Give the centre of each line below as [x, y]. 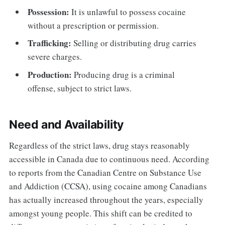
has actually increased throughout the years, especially [106, 199]
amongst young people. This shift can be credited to [100, 213]
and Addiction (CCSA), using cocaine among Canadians [108, 186]
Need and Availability [66, 124]
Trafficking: [50, 43]
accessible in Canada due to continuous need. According [109, 159]
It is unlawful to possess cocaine [128, 12]
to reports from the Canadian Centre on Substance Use [105, 172]
